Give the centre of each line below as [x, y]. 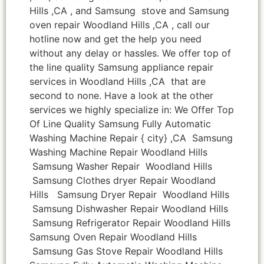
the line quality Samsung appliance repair [121, 67]
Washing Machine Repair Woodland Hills [118, 152]
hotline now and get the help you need [115, 39]
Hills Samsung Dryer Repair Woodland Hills [129, 194]
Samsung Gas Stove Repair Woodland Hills [126, 251]
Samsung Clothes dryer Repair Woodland [123, 180]
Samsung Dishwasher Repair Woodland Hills [129, 208]
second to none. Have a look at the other [121, 95]
